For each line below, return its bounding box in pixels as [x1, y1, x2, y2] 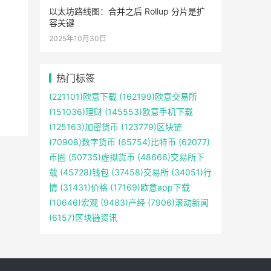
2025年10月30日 [49, 34, 106, 43]
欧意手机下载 [142, 106, 193, 117]
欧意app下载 [140, 182, 190, 192]
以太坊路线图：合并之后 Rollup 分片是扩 [49, 6, 205, 16]
